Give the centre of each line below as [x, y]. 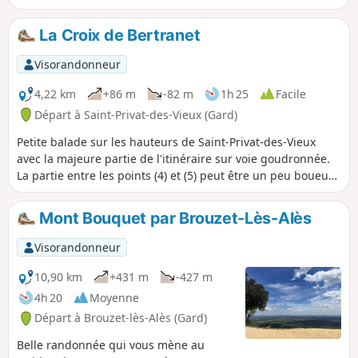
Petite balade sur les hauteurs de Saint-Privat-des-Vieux [166, 141]
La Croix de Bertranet [118, 35]
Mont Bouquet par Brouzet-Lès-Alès [173, 218]
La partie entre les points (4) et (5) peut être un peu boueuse [179, 175]
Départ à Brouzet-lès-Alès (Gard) [121, 318]
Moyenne [114, 297]
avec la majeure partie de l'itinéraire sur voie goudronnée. [173, 158]
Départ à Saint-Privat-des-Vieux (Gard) [136, 114]
